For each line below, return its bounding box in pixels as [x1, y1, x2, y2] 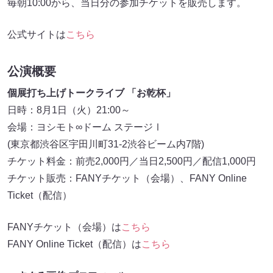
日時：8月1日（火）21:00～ [7, 105, 130, 116]
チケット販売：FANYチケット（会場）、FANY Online [7, 173, 247, 184]
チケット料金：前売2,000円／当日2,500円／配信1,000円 [7, 156, 256, 167]
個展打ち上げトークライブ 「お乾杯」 [7, 88, 175, 99]
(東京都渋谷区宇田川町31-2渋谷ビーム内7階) [7, 139, 204, 150]
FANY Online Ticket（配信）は [7, 239, 141, 250]
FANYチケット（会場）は [7, 222, 121, 233]
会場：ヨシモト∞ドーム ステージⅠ [7, 122, 163, 133]
